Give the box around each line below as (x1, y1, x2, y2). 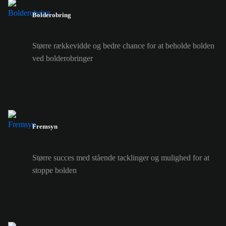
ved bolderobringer (32, 54, 93, 63)
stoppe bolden (32, 165, 77, 175)
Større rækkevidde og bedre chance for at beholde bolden (32, 41, 214, 50)
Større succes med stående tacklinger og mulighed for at (32, 153, 209, 162)
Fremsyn (32, 123, 58, 131)
